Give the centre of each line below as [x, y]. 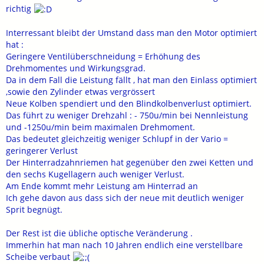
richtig [20, 8]
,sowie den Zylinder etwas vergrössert [80, 92]
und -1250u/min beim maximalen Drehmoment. [100, 127]
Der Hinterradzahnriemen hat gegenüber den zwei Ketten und [130, 162]
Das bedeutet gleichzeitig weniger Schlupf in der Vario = [117, 139]
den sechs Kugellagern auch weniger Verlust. [95, 174]
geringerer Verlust [42, 151]
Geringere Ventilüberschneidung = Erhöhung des [103, 56]
